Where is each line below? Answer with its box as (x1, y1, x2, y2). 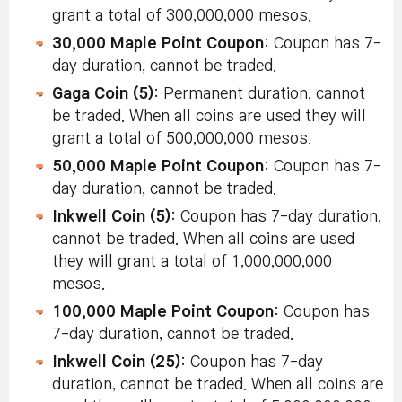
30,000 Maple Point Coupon (52, 36, 264, 52)
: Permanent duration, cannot (153, 86, 365, 102)
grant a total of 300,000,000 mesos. (52, 8, 311, 24)
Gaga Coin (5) (52, 86, 153, 102)
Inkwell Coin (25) (52, 354, 180, 371)
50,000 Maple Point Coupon (52, 159, 264, 175)
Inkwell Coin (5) (52, 209, 170, 225)
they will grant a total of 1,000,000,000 (52, 254, 332, 270)
